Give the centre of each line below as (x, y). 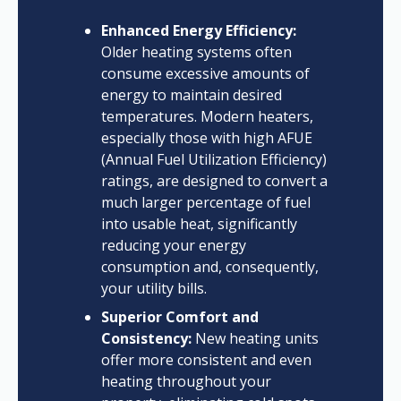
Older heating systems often (196, 52)
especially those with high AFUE (206, 138)
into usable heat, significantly (199, 224)
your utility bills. (154, 289)
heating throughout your (186, 382)
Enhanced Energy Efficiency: (198, 31)
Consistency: (146, 339)
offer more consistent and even (206, 360)
